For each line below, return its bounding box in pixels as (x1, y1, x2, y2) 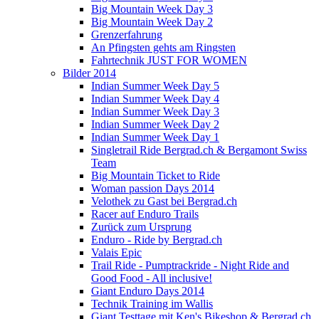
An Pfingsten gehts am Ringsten (91, 41, 236, 53)
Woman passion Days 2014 (91, 182, 214, 194)
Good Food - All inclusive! (91, 272, 212, 284)
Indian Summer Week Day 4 (91, 93, 219, 105)
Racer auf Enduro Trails (91, 208, 199, 220)
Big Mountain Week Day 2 (91, 16, 213, 28)
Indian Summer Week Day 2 (91, 118, 219, 130)
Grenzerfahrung (91, 28, 162, 41)
